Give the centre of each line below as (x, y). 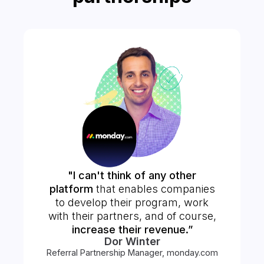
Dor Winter (132, 241)
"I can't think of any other (132, 175)
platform (71, 189)
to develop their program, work (132, 202)
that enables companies (154, 189)
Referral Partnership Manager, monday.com (132, 252)
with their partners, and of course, (132, 216)
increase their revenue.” (132, 229)
